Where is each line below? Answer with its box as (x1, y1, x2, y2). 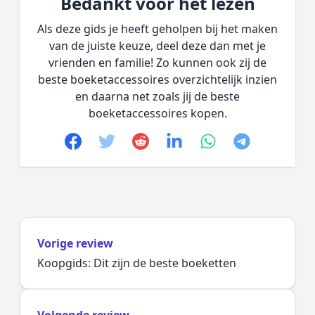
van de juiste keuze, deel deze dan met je (49, 38, 266, 53)
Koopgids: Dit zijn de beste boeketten (37, 255, 236, 271)
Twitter (106, 131, 162, 155)
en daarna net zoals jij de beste (75, 89, 240, 104)
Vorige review (37, 236, 113, 251)
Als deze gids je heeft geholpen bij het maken (37, 21, 278, 37)
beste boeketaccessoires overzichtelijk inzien (38, 72, 277, 87)
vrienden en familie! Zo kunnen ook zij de (49, 55, 266, 70)
